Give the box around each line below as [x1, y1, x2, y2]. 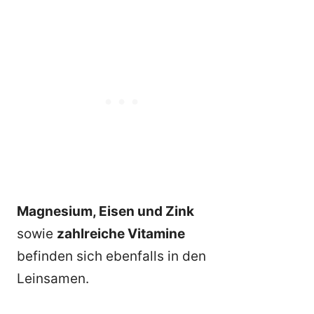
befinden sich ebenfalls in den [17, 247, 206, 264]
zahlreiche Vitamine [57, 225, 185, 242]
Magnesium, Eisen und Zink [17, 203, 194, 219]
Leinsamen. [17, 270, 89, 287]
